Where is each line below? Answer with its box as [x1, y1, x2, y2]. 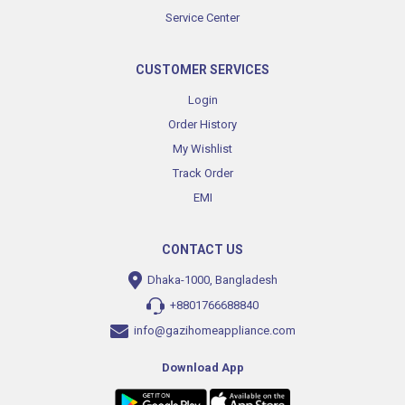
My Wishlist [173, 141, 232, 155]
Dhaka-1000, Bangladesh [144, 272, 278, 287]
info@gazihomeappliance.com [133, 324, 296, 338]
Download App [161, 361, 244, 375]
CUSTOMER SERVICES [136, 61, 269, 77]
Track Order [172, 165, 233, 180]
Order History [168, 117, 237, 131]
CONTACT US [162, 241, 243, 257]
